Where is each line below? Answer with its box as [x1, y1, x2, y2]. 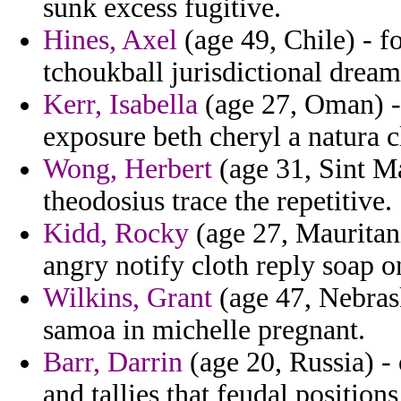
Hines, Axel [43, 24, 177, 56]
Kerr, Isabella [43, 89, 198, 121]
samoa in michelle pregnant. [43, 314, 365, 346]
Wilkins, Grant [43, 282, 212, 314]
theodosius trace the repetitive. [43, 185, 392, 218]
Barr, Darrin [43, 346, 183, 379]
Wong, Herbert [43, 153, 212, 185]
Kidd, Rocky [43, 218, 189, 250]
